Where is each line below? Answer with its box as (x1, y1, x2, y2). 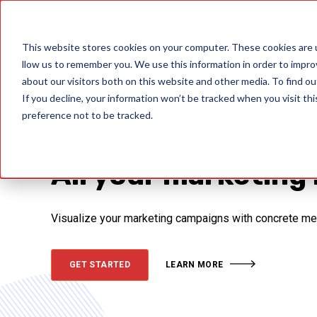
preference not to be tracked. (21, 108, 153, 121)
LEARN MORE (165, 259, 224, 270)
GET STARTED (69, 259, 130, 270)
